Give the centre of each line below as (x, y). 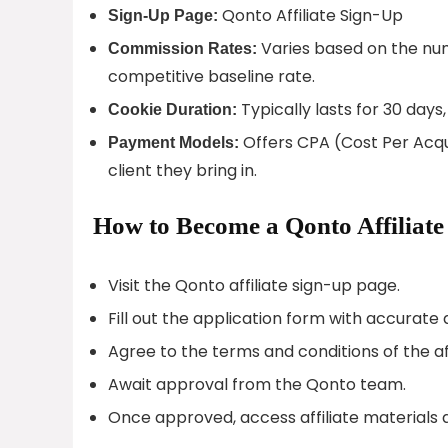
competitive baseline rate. (211, 76)
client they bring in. (182, 170)
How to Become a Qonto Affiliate (268, 225)
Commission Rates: (182, 48)
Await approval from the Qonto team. (257, 384)
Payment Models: (173, 142)
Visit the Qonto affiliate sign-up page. (254, 285)
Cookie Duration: (172, 109)
